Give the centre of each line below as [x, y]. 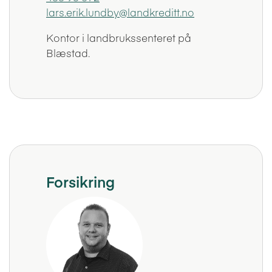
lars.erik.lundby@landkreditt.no [121, 12]
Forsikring [81, 181]
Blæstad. [68, 53]
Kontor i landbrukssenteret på [119, 37]
